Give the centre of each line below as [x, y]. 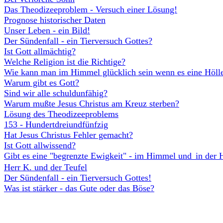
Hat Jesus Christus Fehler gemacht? [68, 135]
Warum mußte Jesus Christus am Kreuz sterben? [92, 104]
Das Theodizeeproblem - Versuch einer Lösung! [91, 9]
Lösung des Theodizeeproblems [61, 114]
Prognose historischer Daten [55, 20]
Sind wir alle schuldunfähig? [56, 93]
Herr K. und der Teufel [46, 167]
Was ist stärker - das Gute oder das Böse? [79, 188]
